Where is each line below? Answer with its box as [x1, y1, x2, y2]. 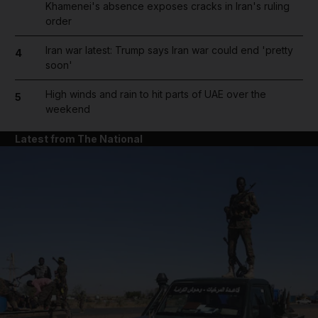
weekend [45, 103, 90, 115]
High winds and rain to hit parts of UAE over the [45, 88, 266, 100]
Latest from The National [15, 133, 143, 145]
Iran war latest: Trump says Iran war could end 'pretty [45, 44, 293, 56]
